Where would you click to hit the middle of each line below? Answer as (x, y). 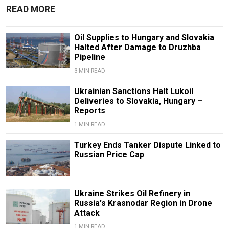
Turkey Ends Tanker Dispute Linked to (147, 145)
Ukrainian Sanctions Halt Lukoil (133, 91)
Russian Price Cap (109, 155)
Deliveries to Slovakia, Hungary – (138, 101)
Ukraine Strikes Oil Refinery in (132, 194)
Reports (89, 111)
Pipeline (89, 57)
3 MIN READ (89, 71)
